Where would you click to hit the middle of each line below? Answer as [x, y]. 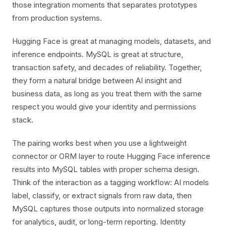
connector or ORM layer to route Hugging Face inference [111, 156]
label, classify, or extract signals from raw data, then [102, 195]
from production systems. [57, 18]
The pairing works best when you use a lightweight [99, 143]
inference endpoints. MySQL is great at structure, [98, 54]
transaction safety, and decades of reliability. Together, [107, 67]
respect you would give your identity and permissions [104, 107]
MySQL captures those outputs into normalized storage [108, 209]
